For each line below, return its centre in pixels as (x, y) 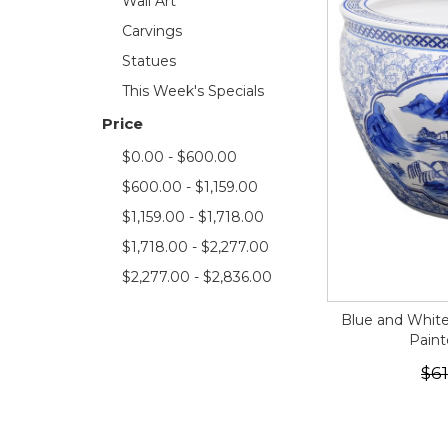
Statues (149, 61)
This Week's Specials (193, 91)
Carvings (152, 31)
